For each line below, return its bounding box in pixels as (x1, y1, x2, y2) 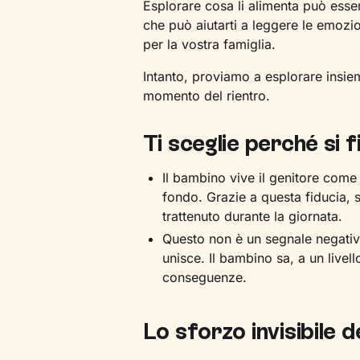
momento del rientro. (142, 88, 270, 104)
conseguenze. (162, 269, 247, 286)
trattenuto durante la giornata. (162, 208, 342, 225)
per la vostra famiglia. (142, 36, 276, 53)
